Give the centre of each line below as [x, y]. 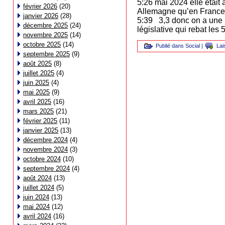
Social [193, 46]
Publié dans [170, 46]
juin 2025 [36, 83]
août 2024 [37, 178]
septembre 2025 [46, 54]
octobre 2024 [42, 159]
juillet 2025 [39, 73]
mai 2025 [36, 92]
